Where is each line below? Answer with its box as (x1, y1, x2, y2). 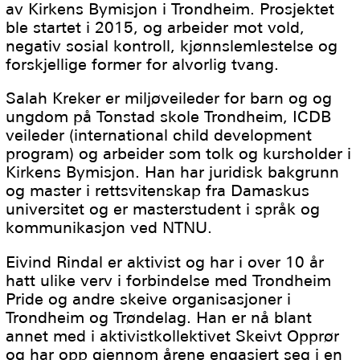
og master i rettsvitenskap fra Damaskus (6, 181, 310, 201)
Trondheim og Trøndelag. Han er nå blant (6, 307, 313, 327)
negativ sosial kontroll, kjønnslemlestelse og (6, 35, 338, 55)
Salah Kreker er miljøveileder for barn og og (6, 88, 333, 108)
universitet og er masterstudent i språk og (6, 199, 321, 219)
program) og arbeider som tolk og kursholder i (6, 144, 352, 164)
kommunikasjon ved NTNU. (6, 218, 213, 238)
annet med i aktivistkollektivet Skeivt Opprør (6, 325, 340, 346)
